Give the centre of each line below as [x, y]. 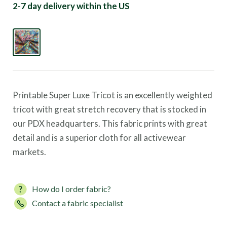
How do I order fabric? [72, 189]
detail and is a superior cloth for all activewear [99, 138]
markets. [29, 152]
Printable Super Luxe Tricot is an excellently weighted [112, 95]
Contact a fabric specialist [78, 203]
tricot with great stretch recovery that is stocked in [109, 109]
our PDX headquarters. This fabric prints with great [110, 123]
